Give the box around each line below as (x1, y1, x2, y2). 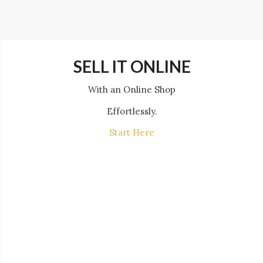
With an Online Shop (88, 83, 176, 95)
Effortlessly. (106, 105, 157, 117)
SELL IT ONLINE (73, 56, 191, 76)
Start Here (109, 127, 154, 139)
